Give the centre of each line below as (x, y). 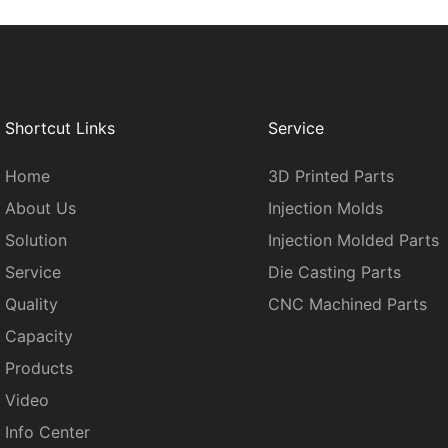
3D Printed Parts (330, 175)
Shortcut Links (60, 127)
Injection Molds (325, 207)
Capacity (39, 335)
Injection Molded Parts (353, 239)
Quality (31, 303)
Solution (36, 239)
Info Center (47, 431)
